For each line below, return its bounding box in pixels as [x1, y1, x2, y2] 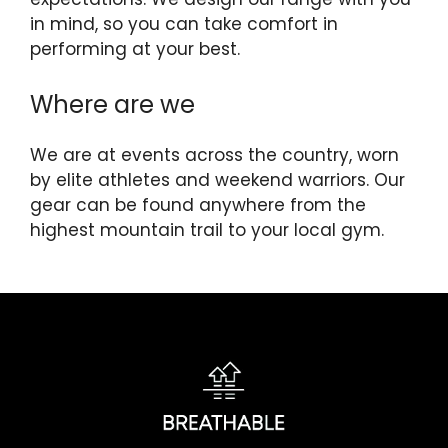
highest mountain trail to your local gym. [30, 218, 384, 242]
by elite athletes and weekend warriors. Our [30, 168, 405, 192]
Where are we [30, 88, 195, 121]
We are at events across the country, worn [30, 143, 399, 167]
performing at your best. [30, 36, 240, 61]
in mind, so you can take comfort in [30, 11, 338, 36]
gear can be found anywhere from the [30, 193, 366, 217]
